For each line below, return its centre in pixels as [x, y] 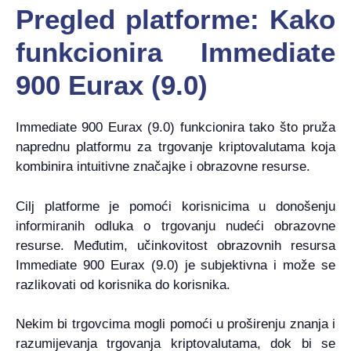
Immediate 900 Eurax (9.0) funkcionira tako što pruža [175, 128]
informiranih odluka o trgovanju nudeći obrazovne [175, 226]
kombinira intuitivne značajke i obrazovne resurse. [163, 167]
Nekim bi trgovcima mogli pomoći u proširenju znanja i [175, 324]
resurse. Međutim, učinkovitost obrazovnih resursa [175, 245]
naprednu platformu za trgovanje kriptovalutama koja [175, 147]
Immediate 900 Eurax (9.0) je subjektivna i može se [175, 265]
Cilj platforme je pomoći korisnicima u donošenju [175, 206]
